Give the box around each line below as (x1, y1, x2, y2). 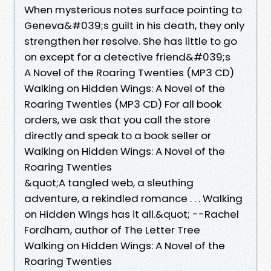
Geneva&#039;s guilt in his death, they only (24, 18, 244, 33)
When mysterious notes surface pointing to (24, 2, 242, 17)
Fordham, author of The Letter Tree (24, 222, 200, 237)
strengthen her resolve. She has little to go (24, 33, 237, 48)
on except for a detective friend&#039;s (24, 49, 233, 64)
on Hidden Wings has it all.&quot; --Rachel (24, 206, 239, 221)
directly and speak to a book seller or (24, 128, 214, 143)
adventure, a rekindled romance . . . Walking (24, 191, 243, 206)
